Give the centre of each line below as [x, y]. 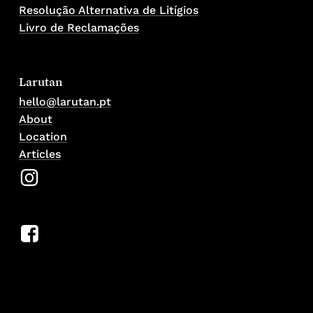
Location [43, 136]
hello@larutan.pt [65, 101]
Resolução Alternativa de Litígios [108, 10]
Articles [39, 154]
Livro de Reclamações [79, 27]
